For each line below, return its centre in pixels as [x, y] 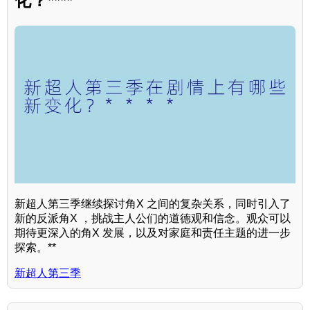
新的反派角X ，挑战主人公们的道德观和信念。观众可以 [153, 218]
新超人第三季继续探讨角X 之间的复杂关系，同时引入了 [153, 203]
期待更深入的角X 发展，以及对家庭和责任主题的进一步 [153, 232]
